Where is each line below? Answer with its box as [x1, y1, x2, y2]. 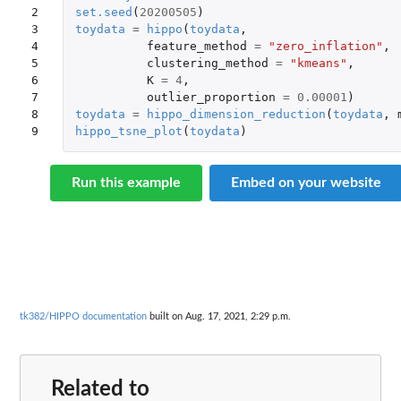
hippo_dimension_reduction [146, 107, 326, 122]
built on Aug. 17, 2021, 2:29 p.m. [147, 311, 291, 321]
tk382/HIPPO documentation [20, 311, 147, 321]
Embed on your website [231, 175, 381, 191]
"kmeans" [289, 56, 347, 71]
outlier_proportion [146, 90, 276, 105]
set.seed [74, 5, 132, 20]
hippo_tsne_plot [74, 124, 183, 139]
